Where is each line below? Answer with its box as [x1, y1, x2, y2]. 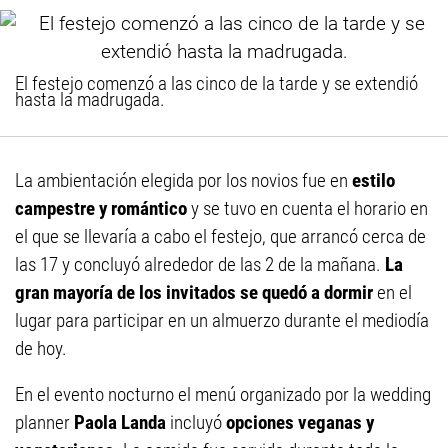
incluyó [166, 411, 222, 434]
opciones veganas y [222, 411, 374, 434]
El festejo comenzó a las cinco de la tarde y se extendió [15, 72, 418, 95]
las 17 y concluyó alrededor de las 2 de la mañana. [15, 253, 381, 276]
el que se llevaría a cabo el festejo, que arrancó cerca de [15, 225, 426, 248]
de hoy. [15, 337, 67, 360]
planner [15, 411, 70, 434]
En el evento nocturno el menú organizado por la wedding [15, 383, 431, 406]
